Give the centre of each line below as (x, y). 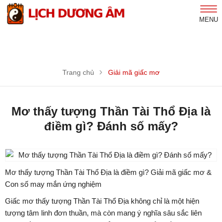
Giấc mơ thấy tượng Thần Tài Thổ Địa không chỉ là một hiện (102, 201)
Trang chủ (78, 73)
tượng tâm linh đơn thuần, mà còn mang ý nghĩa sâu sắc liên (103, 213)
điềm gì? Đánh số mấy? (111, 126)
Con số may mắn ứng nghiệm (53, 184)
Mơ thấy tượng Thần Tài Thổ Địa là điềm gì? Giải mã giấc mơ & (108, 172)
